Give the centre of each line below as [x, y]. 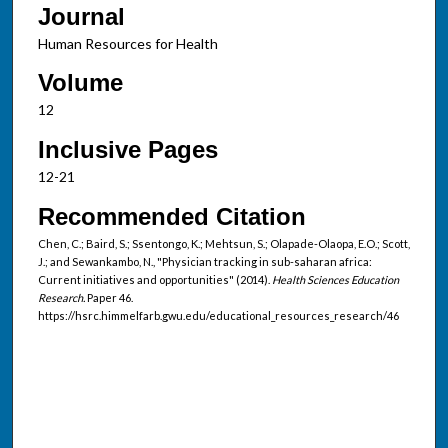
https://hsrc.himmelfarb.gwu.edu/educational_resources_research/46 [218, 315]
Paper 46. [108, 297]
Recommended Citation [171, 216]
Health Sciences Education [335, 279]
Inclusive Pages [127, 149]
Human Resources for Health [127, 43]
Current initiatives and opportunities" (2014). [154, 279]
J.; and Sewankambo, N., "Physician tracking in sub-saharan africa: [204, 261]
